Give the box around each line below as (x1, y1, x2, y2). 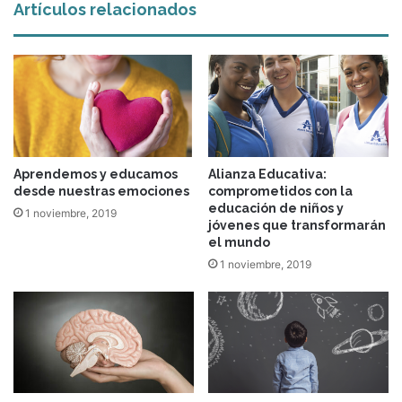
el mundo (208, 234, 270, 249)
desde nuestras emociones (13, 183, 189, 198)
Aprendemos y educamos (13, 166, 178, 181)
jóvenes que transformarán (208, 217, 386, 232)
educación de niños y (208, 200, 344, 215)
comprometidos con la (208, 183, 353, 198)
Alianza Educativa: (208, 166, 327, 181)
